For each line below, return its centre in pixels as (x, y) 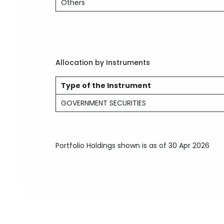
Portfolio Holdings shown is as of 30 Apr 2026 (133, 145)
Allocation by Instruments (103, 62)
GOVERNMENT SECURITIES (104, 103)
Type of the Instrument (106, 85)
